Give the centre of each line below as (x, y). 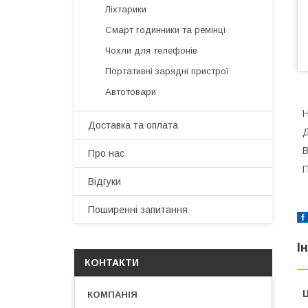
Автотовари (131, 92)
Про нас (106, 153)
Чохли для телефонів (151, 51)
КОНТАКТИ (112, 263)
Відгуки (104, 181)
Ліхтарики (126, 9)
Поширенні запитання (138, 210)
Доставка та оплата (133, 125)
